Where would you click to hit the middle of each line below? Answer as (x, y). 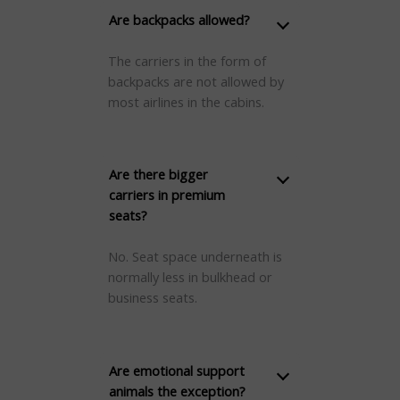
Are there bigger (158, 175)
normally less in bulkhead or (190, 277)
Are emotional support (176, 370)
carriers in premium (167, 195)
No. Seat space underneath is (195, 257)
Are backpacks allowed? (179, 19)
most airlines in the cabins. (186, 101)
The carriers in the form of (187, 60)
